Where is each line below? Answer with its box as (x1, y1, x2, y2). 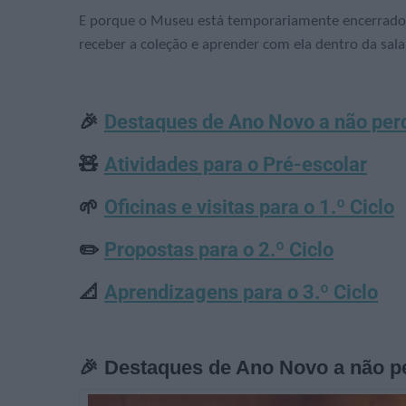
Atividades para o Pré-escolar (104, 152, 367, 176)
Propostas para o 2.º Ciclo (104, 237, 333, 261)
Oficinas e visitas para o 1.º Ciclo (104, 195, 394, 218)
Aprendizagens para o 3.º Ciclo (104, 280, 378, 304)
